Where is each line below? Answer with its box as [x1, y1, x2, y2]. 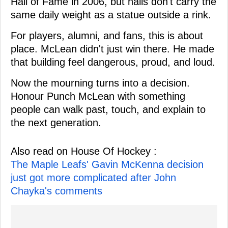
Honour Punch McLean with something [11, 90, 185, 102]
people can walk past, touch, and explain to [11, 103, 206, 115]
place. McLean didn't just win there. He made [11, 43, 214, 54]
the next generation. [11, 117, 101, 128]
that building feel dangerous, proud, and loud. [11, 56, 215, 68]
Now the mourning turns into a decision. [11, 77, 190, 89]
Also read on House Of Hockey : [11, 145, 157, 157]
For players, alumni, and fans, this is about [11, 30, 203, 41]
